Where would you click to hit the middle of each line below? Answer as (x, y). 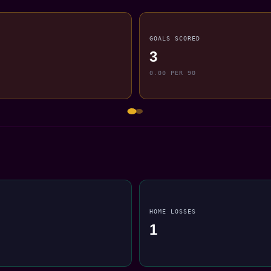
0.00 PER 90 (173, 73)
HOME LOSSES (173, 211)
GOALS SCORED (175, 38)
